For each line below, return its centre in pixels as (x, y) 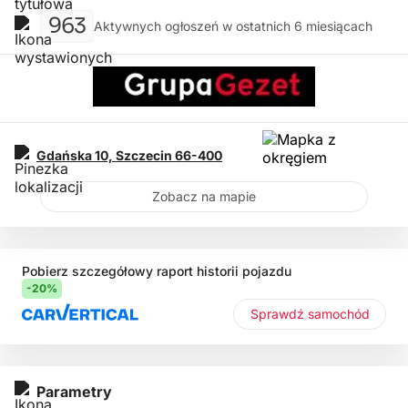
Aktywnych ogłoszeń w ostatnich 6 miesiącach (233, 26)
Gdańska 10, (76, 156)
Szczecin (145, 156)
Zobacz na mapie (204, 196)
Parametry (74, 391)
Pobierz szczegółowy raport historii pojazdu (157, 270)
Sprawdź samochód (338, 313)
